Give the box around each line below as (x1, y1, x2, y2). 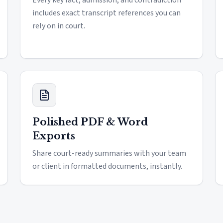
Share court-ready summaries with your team (32, 148, 186, 159)
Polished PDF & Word (32, 116, 148, 128)
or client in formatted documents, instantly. (32, 161, 182, 172)
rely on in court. (32, 20, 85, 31)
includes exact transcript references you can (32, 7, 181, 18)
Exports (32, 130, 75, 142)
